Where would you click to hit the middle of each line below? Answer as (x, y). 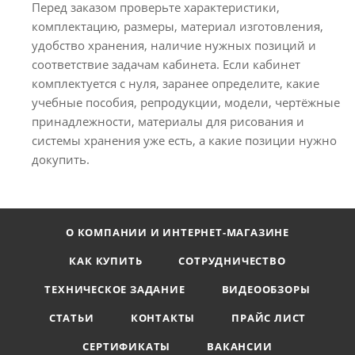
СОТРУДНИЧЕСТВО (232, 261)
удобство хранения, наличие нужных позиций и (174, 45)
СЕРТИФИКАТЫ (127, 346)
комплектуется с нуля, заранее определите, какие (176, 83)
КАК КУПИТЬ (106, 261)
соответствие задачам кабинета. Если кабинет (166, 64)
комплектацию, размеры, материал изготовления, (177, 26)
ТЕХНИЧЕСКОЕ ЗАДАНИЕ (115, 289)
